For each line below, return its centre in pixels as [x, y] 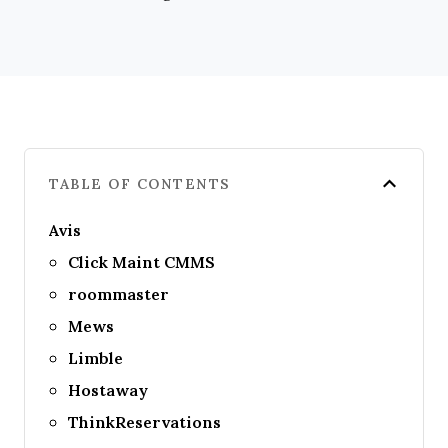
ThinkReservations [145, 421]
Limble [96, 357]
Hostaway [108, 389]
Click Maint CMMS [142, 261]
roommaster [119, 293]
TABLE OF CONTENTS [140, 183]
